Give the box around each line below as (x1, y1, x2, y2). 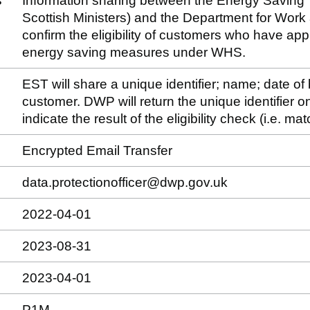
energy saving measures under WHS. (22, 45, 246, 60)
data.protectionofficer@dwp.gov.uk (22, 175, 228, 190)
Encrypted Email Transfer (22, 143, 172, 158)
